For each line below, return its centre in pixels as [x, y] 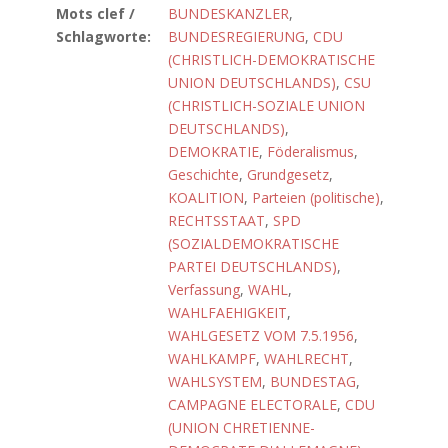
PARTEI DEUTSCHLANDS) [252, 266]
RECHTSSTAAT [216, 220]
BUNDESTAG [313, 381]
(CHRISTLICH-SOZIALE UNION [266, 105]
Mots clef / [95, 13]
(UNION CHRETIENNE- [241, 427]
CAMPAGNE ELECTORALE [252, 404]
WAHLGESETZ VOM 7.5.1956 [261, 335]
